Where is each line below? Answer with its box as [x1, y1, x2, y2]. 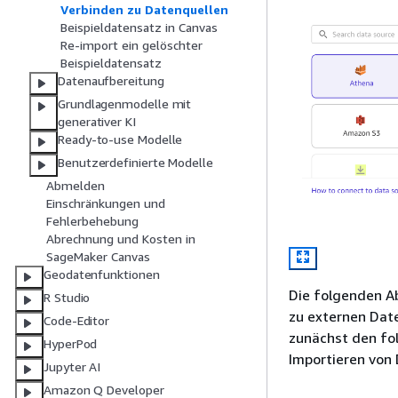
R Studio [44, 290, 91, 306]
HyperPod [44, 336, 98, 352]
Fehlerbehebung [46, 213, 139, 229]
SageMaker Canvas [46, 249, 150, 265]
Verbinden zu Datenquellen [60, 2, 228, 18]
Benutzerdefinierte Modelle [58, 155, 213, 171]
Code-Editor [44, 313, 110, 329]
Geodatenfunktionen [44, 267, 160, 283]
